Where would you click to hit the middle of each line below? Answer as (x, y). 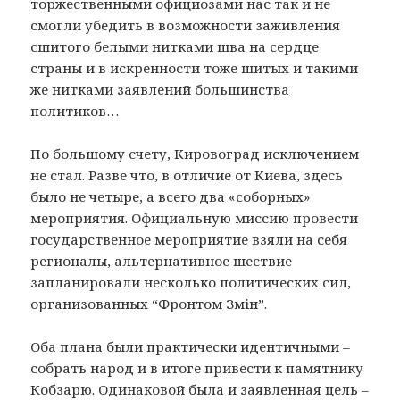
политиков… (75, 111)
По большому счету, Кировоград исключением (195, 154)
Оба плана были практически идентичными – (191, 347)
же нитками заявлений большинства (160, 90)
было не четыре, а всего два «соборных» (171, 197)
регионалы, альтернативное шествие (162, 261)
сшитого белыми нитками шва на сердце (175, 47)
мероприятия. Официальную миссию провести (195, 218)
